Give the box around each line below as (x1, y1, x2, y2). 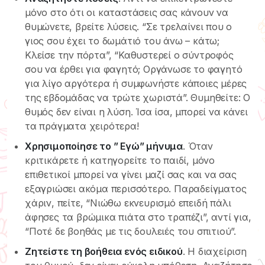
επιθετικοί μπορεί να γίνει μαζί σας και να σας (25, 168, 237, 180)
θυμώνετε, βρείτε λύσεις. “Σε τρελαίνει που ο (25, 20, 232, 33)
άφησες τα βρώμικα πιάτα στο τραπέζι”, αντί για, (25, 211, 251, 223)
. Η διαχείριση (182, 245, 247, 257)
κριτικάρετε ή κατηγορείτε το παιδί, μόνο (25, 154, 215, 166)
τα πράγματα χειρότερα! (25, 119, 139, 132)
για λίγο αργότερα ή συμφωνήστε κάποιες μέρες (25, 77, 247, 89)
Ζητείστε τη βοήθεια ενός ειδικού (25, 245, 183, 257)
